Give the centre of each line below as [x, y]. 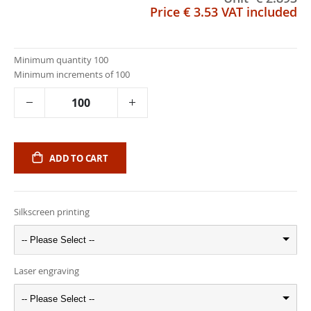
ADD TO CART [79, 158]
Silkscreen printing [52, 211]
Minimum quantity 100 [61, 60]
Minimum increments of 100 [72, 75]
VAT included [258, 12]
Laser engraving [47, 270]
